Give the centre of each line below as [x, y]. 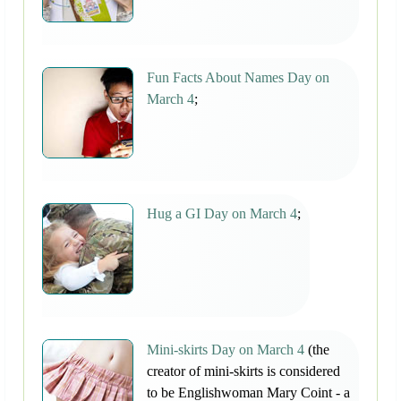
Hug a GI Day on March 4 [222, 214]
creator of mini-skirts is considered [243, 371]
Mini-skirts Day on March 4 [226, 350]
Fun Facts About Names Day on [238, 78]
